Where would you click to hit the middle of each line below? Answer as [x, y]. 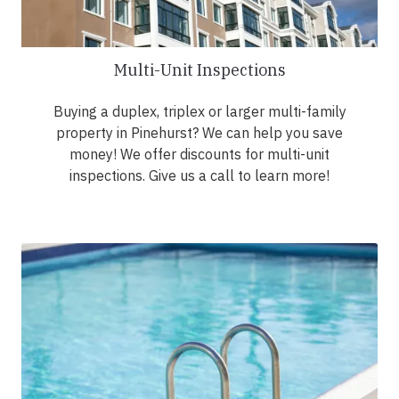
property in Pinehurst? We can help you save [199, 133]
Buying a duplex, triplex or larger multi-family [199, 112]
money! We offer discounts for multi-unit [199, 155]
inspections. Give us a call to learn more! [199, 176]
